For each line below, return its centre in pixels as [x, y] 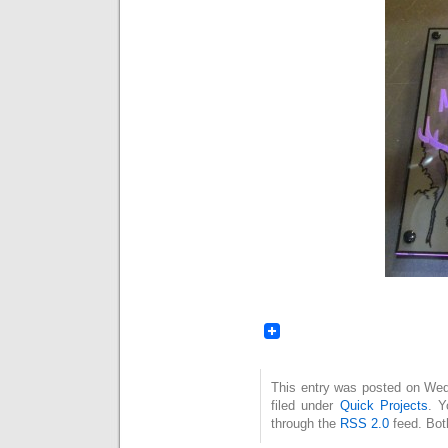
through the [305, 424]
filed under [305, 406]
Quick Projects [383, 406]
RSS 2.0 [364, 424]
